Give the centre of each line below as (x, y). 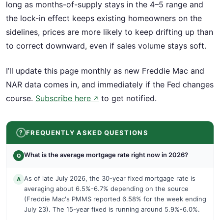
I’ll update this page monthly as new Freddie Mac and (105, 70)
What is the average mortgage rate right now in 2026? (106, 154)
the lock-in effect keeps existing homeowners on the (104, 18)
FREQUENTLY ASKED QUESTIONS (87, 132)
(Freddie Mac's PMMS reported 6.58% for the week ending (115, 199)
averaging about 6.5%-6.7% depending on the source (106, 188)
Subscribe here (63, 98)
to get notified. (128, 98)
